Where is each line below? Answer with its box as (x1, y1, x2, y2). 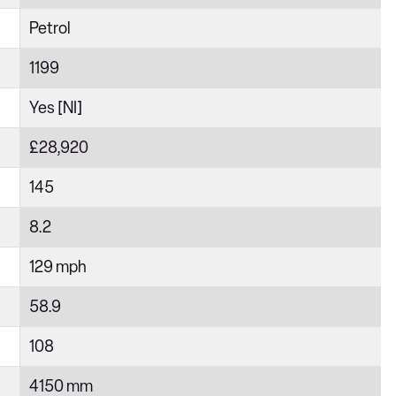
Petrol (29, 19, 71, 38)
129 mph (29, 257, 87, 277)
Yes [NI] (29, 98, 82, 118)
